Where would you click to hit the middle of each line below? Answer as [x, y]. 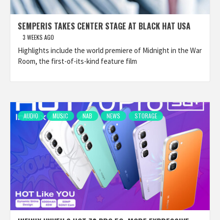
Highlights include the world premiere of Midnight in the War [110, 50]
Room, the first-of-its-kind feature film [77, 61]
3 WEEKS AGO [38, 37]
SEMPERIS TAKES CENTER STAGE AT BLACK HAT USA [104, 26]
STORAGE [146, 116]
